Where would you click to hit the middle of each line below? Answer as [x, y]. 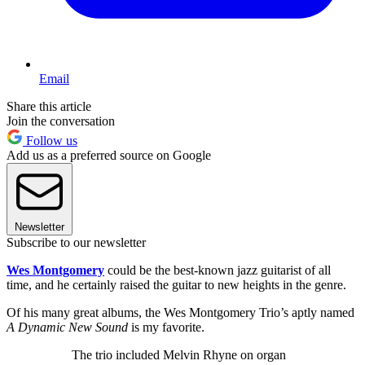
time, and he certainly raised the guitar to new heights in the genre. [176, 284]
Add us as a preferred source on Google [109, 155]
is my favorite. [166, 327]
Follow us [50, 140]
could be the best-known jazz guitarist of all [218, 270]
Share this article [49, 106]
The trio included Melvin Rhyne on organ [179, 354]
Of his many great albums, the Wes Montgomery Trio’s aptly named [180, 312]
